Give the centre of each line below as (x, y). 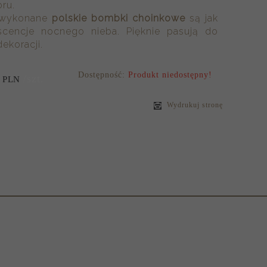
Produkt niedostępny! (170, 74)
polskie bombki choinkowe (121, 18)
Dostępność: (103, 74)
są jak (204, 18)
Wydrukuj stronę (194, 105)
